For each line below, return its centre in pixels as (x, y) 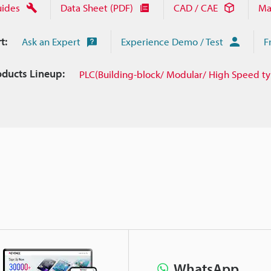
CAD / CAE (195, 8)
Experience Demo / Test (172, 42)
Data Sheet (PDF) (96, 8)
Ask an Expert (51, 42)
